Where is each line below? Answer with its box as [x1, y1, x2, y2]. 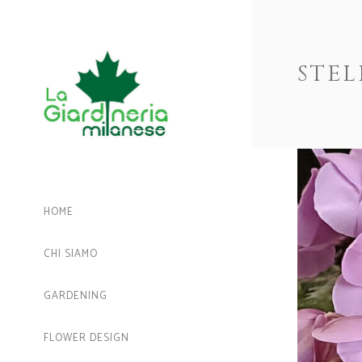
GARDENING [44, 288, 107, 305]
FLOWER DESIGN [44, 330, 129, 347]
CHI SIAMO [44, 246, 98, 263]
